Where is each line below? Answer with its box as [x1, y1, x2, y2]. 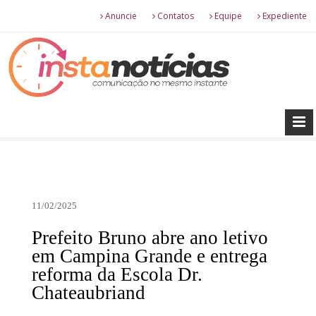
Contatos [155, 10, 194, 22]
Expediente [260, 10, 307, 22]
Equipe [212, 10, 242, 22]
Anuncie [103, 10, 137, 22]
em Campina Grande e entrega [32, 245, 267, 267]
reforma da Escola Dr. [32, 263, 202, 285]
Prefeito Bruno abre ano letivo [32, 226, 268, 248]
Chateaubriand [32, 281, 145, 303]
